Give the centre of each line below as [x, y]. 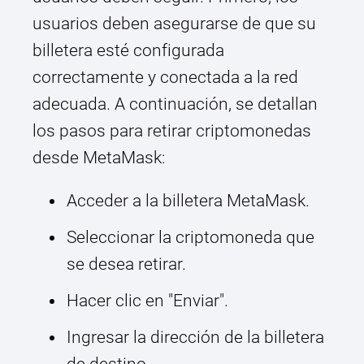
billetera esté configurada [128, 51]
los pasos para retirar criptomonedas [172, 131]
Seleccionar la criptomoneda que [191, 238]
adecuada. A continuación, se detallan [175, 104]
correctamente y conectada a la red [165, 78]
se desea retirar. [126, 264]
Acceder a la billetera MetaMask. [188, 201]
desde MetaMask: [99, 158]
